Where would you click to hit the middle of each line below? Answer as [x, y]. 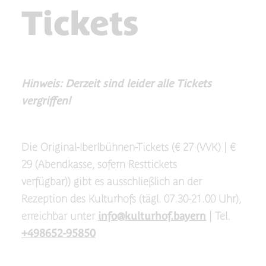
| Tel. [218, 216]
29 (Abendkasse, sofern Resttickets [99, 164]
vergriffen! [46, 101]
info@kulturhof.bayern [152, 216]
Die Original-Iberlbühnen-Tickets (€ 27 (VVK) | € [128, 147]
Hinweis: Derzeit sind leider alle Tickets [116, 83]
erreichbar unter [59, 216]
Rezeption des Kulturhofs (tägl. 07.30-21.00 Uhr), [131, 199]
